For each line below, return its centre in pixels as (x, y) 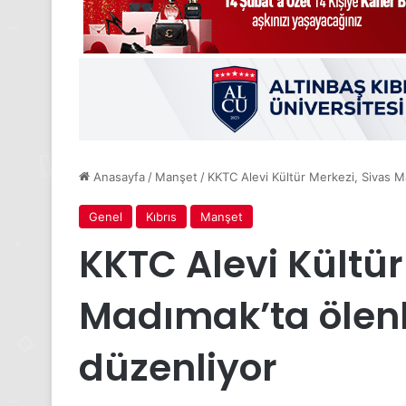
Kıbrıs (161, 217)
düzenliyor (178, 368)
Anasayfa (117, 177)
